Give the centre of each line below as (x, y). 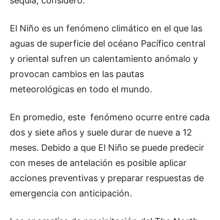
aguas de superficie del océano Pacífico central (108, 44)
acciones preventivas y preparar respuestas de (107, 178)
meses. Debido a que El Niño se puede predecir (107, 148)
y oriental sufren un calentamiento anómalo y (104, 59)
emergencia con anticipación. (71, 193)
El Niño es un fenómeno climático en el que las (106, 28)
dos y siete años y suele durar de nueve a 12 (101, 133)
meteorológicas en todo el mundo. (81, 89)
